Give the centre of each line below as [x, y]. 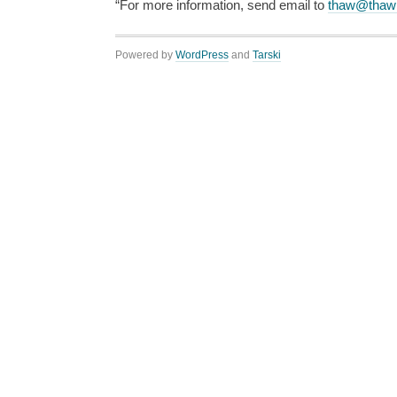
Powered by [145, 55]
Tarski [267, 55]
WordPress [202, 55]
